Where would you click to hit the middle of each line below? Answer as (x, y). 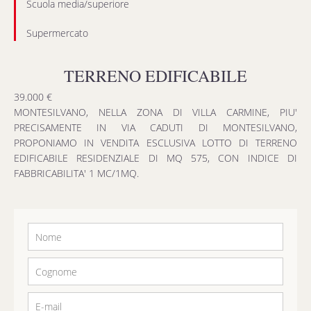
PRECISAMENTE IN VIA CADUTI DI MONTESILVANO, (155, 127)
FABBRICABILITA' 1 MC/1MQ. (76, 173)
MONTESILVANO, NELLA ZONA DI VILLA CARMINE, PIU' (155, 112)
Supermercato (57, 33)
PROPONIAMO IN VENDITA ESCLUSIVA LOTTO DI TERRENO (155, 143)
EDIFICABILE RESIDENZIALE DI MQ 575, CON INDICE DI (155, 158)
